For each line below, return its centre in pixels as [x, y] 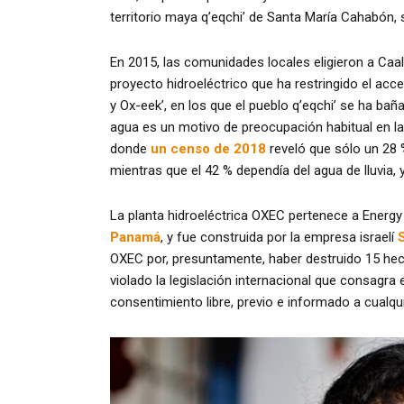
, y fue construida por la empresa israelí [279, 238]
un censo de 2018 [208, 149]
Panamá [135, 238]
